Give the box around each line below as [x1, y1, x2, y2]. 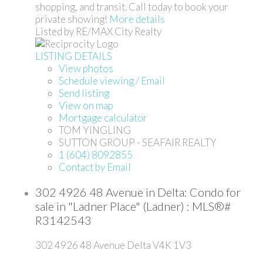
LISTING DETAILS [35, 50, 112, 63]
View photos [59, 62, 113, 75]
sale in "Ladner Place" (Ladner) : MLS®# [35, 198, 231, 213]
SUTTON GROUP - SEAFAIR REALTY [59, 136, 217, 149]
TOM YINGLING [59, 124, 131, 137]
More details [109, 13, 165, 26]
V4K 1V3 [153, 238, 191, 251]
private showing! [35, 13, 107, 26]
